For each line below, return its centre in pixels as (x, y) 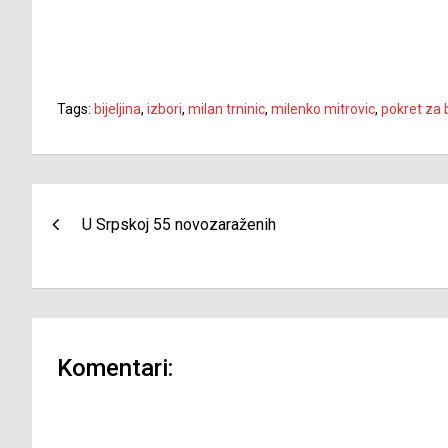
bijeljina (117, 109)
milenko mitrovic (323, 109)
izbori (164, 109)
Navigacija (105, 203)
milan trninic (226, 109)
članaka (86, 244)
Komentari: (115, 368)
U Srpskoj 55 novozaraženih (179, 225)
